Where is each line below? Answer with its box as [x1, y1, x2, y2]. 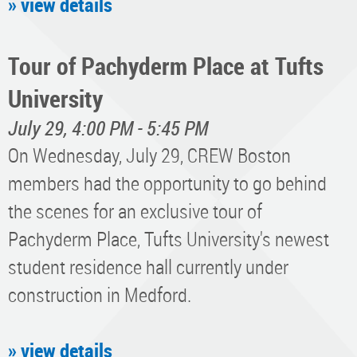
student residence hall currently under [8, 253, 288, 280]
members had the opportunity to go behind [8, 169, 327, 196]
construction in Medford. [8, 280, 191, 308]
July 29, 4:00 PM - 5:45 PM [8, 114, 208, 141]
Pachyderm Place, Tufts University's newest [8, 225, 329, 252]
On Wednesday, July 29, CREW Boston [8, 141, 291, 168]
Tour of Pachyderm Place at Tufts [8, 49, 324, 82]
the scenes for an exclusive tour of [8, 197, 262, 224]
